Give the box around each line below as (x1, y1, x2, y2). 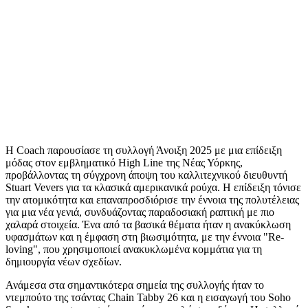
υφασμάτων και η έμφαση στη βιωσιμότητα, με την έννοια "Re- (5, 231, 284, 243)
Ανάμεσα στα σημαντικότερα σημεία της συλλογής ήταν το (5, 279, 264, 291)
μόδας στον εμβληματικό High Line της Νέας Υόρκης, (5, 157, 243, 169)
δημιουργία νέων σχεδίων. (5, 256, 122, 268)
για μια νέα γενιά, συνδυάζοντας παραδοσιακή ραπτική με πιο (5, 206, 274, 219)
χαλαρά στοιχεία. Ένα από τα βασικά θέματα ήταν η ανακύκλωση (5, 219, 291, 231)
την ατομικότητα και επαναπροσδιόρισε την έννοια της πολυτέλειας (5, 194, 299, 206)
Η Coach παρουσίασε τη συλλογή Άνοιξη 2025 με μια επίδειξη (5, 144, 282, 157)
